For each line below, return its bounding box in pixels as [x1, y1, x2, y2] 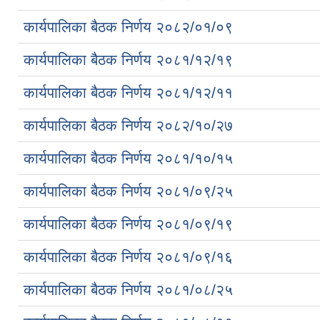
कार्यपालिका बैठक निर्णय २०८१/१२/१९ [24, 51, 233, 68]
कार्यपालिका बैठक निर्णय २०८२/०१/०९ [24, 18, 233, 35]
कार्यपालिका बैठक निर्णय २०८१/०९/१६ [24, 248, 233, 265]
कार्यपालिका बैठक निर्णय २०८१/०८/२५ [24, 281, 233, 298]
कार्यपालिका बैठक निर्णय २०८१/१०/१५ [24, 149, 233, 166]
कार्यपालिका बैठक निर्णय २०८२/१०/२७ [24, 116, 233, 134]
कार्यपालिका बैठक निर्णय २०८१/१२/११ [24, 84, 233, 101]
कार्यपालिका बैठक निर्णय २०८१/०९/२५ [24, 182, 233, 199]
